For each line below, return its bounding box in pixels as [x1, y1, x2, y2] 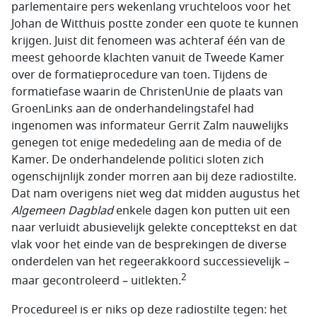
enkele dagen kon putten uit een [113, 202, 290, 220]
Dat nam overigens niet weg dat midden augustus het [11, 185, 300, 203]
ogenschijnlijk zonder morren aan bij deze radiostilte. [11, 168, 296, 186]
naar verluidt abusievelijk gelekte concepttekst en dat [11, 219, 297, 237]
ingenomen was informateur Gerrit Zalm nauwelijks [11, 117, 289, 135]
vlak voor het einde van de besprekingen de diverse [11, 236, 287, 254]
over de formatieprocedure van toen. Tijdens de [11, 67, 267, 84]
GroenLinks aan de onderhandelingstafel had [11, 100, 254, 118]
